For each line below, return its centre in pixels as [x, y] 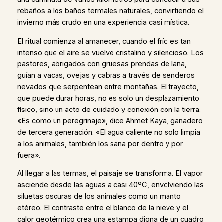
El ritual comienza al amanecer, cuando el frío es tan [104, 41]
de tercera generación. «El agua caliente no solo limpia [109, 132]
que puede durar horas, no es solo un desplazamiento [108, 98]
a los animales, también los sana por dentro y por [100, 143]
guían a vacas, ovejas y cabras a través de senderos [106, 75]
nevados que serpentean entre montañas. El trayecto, [108, 86]
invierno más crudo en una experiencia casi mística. [103, 23]
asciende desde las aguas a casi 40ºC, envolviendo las [110, 185]
